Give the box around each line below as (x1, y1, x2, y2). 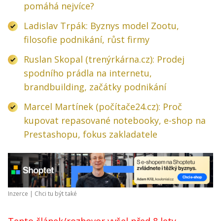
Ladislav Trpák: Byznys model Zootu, (24, 20, 179, 32)
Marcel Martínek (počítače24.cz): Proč (24, 101, 182, 113)
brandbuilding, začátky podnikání (24, 81, 166, 93)
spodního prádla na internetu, (24, 67, 152, 79)
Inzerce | (8, 189, 35, 198)
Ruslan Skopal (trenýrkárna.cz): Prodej (24, 53, 184, 66)
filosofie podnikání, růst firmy (24, 34, 149, 46)
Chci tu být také (35, 189, 77, 198)
